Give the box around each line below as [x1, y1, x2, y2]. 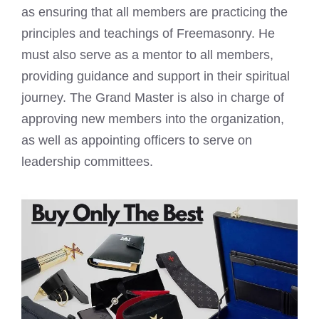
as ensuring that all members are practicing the [21, 5, 288, 19]
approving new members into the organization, [21, 112, 284, 126]
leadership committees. [21, 155, 153, 169]
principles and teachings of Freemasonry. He [21, 26, 275, 41]
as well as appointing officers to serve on [21, 133, 252, 147]
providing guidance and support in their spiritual [21, 69, 290, 83]
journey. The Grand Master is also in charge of [21, 90, 284, 105]
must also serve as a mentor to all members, [21, 48, 273, 62]
